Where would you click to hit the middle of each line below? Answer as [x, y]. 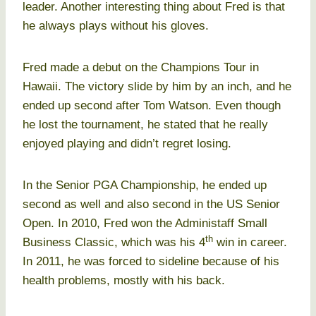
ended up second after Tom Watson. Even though [152, 106]
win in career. [250, 243]
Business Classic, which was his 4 [114, 243]
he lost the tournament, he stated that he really [145, 125]
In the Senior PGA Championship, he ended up [145, 186]
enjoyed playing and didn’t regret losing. [127, 144]
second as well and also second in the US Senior [151, 205]
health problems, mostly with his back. [124, 281]
